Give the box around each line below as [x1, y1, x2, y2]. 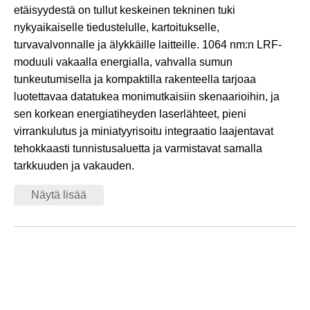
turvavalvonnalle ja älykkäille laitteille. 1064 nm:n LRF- [14, 39, 282, 51]
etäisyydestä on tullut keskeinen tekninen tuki [14, 4, 235, 16]
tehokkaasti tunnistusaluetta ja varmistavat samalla [14, 143, 262, 154]
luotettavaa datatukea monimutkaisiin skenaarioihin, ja [14, 91, 280, 102]
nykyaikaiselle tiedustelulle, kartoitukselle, [14, 21, 219, 33]
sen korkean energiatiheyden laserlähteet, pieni [14, 108, 246, 120]
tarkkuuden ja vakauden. [14, 160, 134, 172]
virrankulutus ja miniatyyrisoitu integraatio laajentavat [14, 125, 273, 137]
